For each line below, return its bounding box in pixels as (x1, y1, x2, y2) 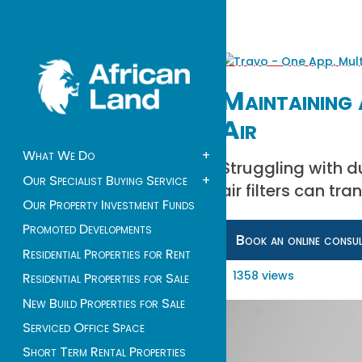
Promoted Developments (23, 220, 152, 239)
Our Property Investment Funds (23, 196, 195, 215)
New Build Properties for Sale (23, 293, 185, 313)
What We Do (23, 146, 95, 166)
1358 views (232, 267, 294, 284)
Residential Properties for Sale (23, 269, 189, 288)
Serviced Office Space (23, 318, 145, 337)
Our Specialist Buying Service (23, 170, 187, 190)
